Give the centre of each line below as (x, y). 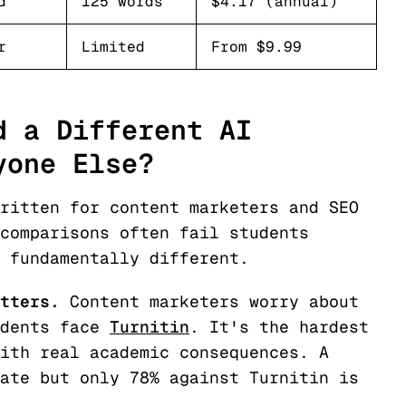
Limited (113, 47)
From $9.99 (256, 47)
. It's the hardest (279, 327)
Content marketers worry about (214, 301)
